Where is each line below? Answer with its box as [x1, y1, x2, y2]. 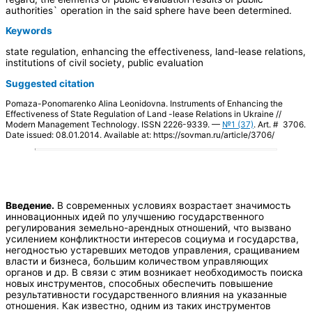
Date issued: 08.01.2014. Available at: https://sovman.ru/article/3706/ [6, 130, 274, 141]
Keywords [6, 25, 52, 37]
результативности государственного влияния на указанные [6, 289, 287, 301]
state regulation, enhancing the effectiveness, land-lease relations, [6, 46, 306, 58]
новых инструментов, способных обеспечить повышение [6, 278, 273, 290]
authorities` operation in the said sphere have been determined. [6, 4, 292, 16]
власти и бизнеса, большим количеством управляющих [6, 256, 268, 267]
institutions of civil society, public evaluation [6, 57, 203, 69]
